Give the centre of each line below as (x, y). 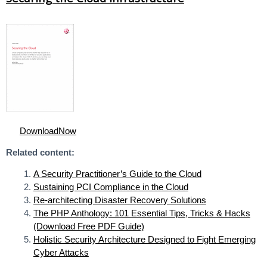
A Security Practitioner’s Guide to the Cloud (117, 173)
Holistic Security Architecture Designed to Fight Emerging (144, 239)
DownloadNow (48, 131)
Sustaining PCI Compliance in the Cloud (111, 187)
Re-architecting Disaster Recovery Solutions (119, 200)
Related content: (40, 153)
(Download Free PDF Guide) (89, 226)
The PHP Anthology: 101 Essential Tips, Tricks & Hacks (142, 213)
